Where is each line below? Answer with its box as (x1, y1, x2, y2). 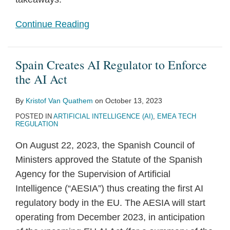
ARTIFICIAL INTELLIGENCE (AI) (53, 112, 153, 120)
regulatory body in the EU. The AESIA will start (15, 198, 205, 208)
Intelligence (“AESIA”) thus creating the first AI (15, 183, 203, 194)
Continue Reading (15, 19, 89, 29)
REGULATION (15, 120, 58, 128)
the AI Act (15, 71, 67, 87)
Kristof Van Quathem (26, 97, 93, 105)
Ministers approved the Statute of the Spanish (15, 155, 202, 165)
